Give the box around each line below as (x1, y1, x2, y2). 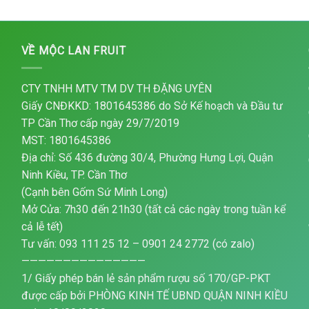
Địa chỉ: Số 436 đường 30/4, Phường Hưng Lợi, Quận (21, 150, 273, 164)
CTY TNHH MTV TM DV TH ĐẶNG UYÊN (21, 81, 212, 95)
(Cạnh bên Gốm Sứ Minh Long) (21, 185, 168, 199)
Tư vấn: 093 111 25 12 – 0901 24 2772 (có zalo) (21, 237, 255, 250)
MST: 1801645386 (21, 133, 111, 147)
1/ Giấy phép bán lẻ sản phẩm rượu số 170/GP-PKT (21, 271, 270, 285)
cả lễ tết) (21, 219, 63, 233)
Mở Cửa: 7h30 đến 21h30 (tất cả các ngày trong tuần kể (21, 202, 286, 216)
